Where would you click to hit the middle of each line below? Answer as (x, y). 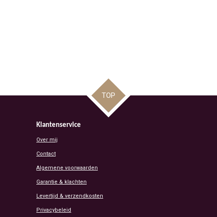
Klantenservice (59, 125)
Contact (46, 154)
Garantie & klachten (62, 182)
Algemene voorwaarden (67, 168)
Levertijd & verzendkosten (70, 196)
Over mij (47, 140)
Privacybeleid (54, 210)
